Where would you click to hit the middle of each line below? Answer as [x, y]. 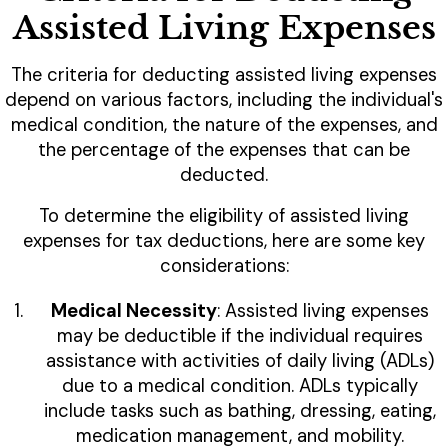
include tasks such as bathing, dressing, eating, [240, 411]
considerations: [224, 266]
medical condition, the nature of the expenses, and [224, 125]
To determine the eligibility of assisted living [224, 216]
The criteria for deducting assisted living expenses [224, 75]
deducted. [224, 175]
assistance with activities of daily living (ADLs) [240, 361]
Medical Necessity [134, 311]
